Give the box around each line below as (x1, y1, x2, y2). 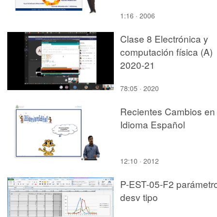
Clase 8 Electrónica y (120, 31, 208, 45)
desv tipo (120, 190, 158, 203)
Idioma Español (120, 117, 185, 131)
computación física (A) (120, 45, 213, 58)
